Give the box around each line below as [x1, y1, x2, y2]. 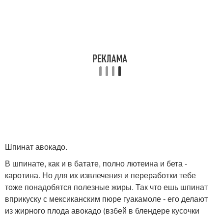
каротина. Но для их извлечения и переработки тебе [5, 169, 196, 181]
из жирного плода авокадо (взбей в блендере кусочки [5, 205, 199, 216]
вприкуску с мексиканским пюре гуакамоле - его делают [5, 193, 208, 204]
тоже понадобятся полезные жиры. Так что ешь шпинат [5, 181, 208, 192]
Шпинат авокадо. [5, 141, 67, 152]
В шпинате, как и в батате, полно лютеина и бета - [5, 158, 187, 169]
